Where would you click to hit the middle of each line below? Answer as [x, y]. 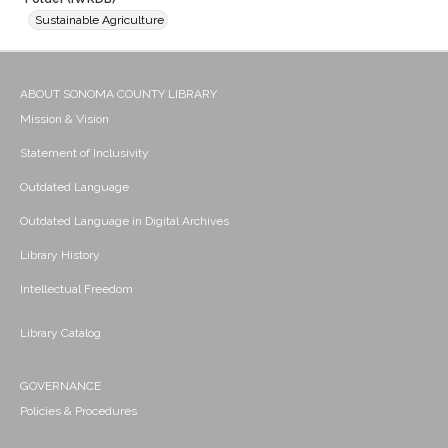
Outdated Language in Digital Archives [124, 221]
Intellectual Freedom [76, 289]
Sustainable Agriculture [99, 20]
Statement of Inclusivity [84, 153]
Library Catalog [60, 333]
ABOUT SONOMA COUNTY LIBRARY [118, 94]
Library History [60, 255]
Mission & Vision [64, 119]
